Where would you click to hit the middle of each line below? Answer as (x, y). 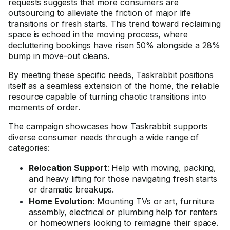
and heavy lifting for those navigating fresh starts (123, 179)
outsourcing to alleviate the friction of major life (100, 13)
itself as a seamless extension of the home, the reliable (114, 86)
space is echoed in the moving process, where (98, 34)
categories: (29, 148)
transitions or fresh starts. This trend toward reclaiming (114, 24)
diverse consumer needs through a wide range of (104, 137)
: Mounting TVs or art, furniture (153, 201)
